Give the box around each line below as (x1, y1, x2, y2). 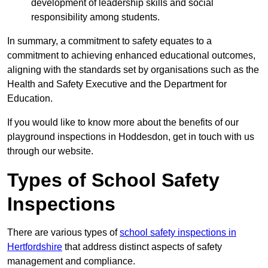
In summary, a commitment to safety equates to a (7, 36, 212, 47)
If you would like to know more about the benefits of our (7, 117, 239, 128)
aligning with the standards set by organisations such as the (7, 65, 259, 75)
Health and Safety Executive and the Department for (7, 79, 227, 90)
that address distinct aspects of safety (62, 242, 222, 252)
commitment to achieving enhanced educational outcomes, (7, 50, 255, 61)
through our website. (7, 146, 93, 157)
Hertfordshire (7, 242, 62, 252)
